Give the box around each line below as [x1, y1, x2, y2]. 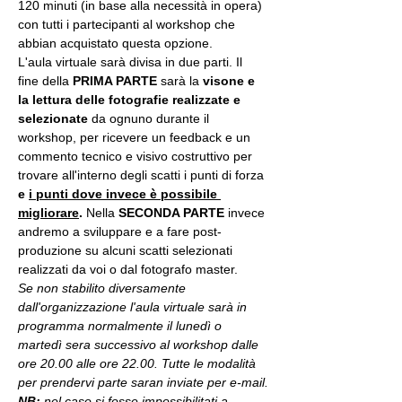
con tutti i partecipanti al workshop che [18, 17, 239, 31]
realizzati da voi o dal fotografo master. [18, 262, 238, 276]
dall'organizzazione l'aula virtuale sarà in [18, 300, 250, 314]
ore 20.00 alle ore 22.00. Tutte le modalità [18, 356, 259, 371]
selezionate [18, 111, 88, 126]
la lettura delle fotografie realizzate [18, 92, 230, 107]
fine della [18, 74, 73, 88]
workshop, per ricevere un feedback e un [18, 130, 254, 144]
